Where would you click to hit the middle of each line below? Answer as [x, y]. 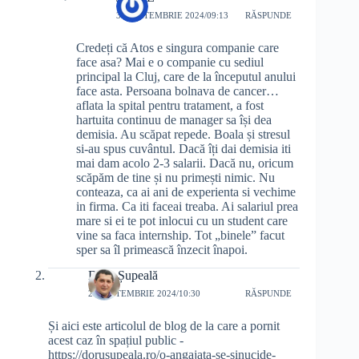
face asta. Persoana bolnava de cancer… [177, 91]
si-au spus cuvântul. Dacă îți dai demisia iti [184, 149]
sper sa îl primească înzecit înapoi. [162, 250]
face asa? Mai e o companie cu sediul [170, 63]
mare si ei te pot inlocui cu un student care [182, 221]
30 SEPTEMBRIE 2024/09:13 [172, 15]
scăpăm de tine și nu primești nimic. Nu [175, 178]
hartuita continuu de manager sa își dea [174, 120]
